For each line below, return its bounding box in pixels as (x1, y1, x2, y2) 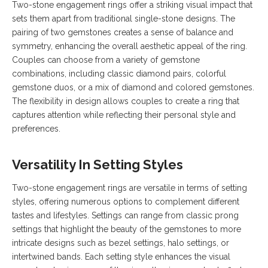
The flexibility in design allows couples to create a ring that (12, 96, 239, 106)
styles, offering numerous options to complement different (12, 197, 239, 207)
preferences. (12, 124, 60, 134)
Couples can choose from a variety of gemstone (12, 55, 200, 65)
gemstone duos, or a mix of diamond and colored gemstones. (12, 83, 254, 93)
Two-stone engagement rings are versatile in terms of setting (12, 183, 247, 193)
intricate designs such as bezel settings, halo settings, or (12, 238, 229, 248)
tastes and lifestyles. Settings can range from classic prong (12, 211, 239, 221)
